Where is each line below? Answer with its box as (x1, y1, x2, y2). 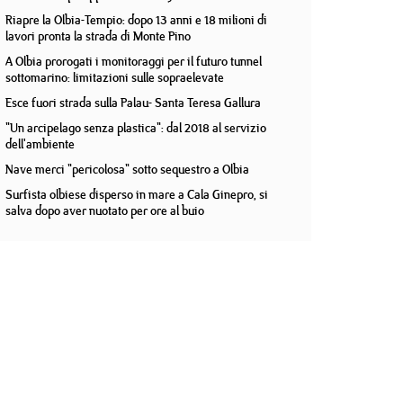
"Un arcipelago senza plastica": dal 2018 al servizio (5, 119, 266, 137)
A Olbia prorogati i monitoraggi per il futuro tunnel (5, 52, 262, 70)
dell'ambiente (5, 135, 75, 153)
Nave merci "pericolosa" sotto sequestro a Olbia (5, 160, 249, 178)
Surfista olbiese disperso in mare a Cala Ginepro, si (5, 185, 268, 203)
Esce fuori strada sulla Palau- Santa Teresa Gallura (5, 94, 261, 112)
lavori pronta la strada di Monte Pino (5, 27, 191, 45)
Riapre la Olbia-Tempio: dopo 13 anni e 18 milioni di (5, 11, 267, 29)
